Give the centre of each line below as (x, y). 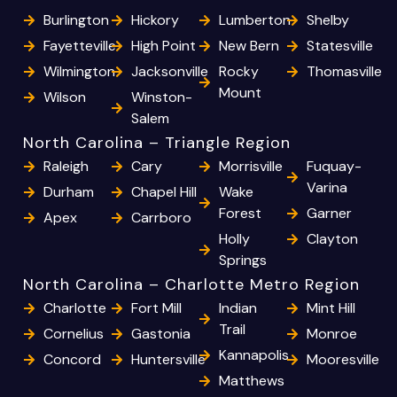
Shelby (327, 20)
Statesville (339, 46)
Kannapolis (253, 355)
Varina (327, 188)
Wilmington (79, 72)
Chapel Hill (163, 192)
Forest (240, 214)
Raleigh (66, 167)
